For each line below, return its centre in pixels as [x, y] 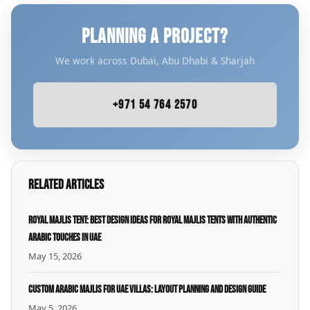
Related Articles [66, 185]
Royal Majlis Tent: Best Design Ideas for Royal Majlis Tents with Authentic [153, 220]
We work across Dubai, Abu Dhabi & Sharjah [155, 60]
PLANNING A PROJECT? [155, 37]
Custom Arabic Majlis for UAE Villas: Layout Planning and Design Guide [147, 289]
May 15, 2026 [55, 256]
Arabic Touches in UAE [65, 237]
